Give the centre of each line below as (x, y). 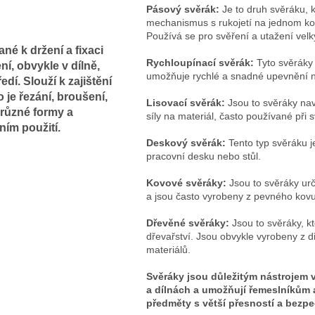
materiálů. (168, 249)
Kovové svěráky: (186, 182)
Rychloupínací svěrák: (200, 62)
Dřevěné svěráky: (187, 223)
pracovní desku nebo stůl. (203, 156)
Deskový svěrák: (186, 142)
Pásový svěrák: (182, 9)
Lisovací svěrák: (185, 102)
